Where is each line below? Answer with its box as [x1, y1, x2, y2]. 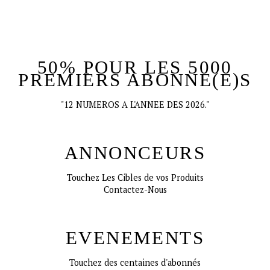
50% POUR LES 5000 [37, 57, 233, 78]
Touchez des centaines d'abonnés [69, 257, 201, 269]
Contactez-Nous [103, 184, 167, 196]
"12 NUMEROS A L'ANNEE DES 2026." [61, 99, 209, 111]
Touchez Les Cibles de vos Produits [66, 172, 204, 184]
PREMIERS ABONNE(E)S [18, 70, 252, 91]
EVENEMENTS [66, 228, 204, 249]
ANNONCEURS [64, 143, 206, 164]
